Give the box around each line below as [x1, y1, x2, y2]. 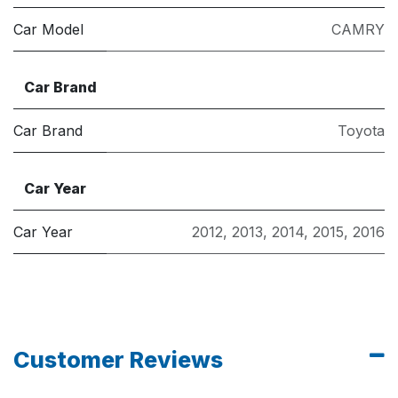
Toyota [338, 121, 385, 139]
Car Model [13, 20, 84, 38]
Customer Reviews [13, 346, 223, 373]
